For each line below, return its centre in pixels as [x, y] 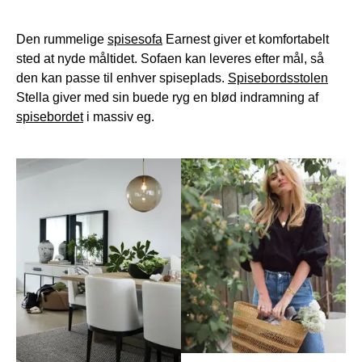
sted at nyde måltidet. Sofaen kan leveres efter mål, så [170, 59]
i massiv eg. [119, 117]
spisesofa [135, 39]
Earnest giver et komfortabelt [246, 39]
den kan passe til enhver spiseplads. [122, 78]
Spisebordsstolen [278, 78]
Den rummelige [62, 39]
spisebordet [50, 117]
